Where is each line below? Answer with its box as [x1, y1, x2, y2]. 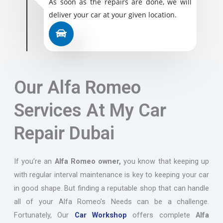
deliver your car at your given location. [48, 9, 177, 19]
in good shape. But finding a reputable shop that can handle [13, 183, 210, 193]
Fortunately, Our [13, 210, 75, 220]
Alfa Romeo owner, [54, 156, 121, 166]
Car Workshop [74, 210, 127, 220]
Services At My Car [13, 100, 166, 121]
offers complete [127, 210, 196, 220]
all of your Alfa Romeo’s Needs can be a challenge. [13, 197, 210, 206]
